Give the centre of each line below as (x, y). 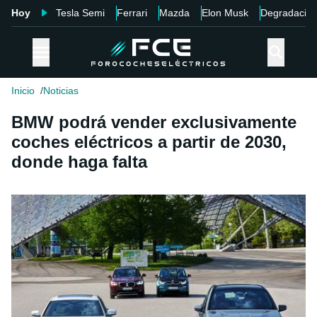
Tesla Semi (80, 13)
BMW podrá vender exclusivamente (154, 122)
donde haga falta (79, 162)
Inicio (23, 91)
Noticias (61, 91)
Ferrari (132, 13)
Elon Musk (225, 13)
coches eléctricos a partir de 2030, (149, 142)
